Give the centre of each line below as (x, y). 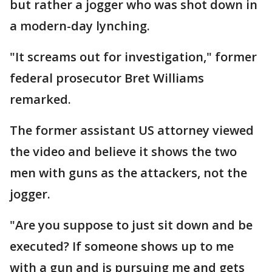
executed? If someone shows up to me (122, 246)
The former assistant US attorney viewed (132, 131)
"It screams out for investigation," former (133, 57)
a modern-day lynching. (80, 26)
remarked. (40, 100)
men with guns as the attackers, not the (128, 173)
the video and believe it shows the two (123, 152)
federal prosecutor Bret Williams (107, 78)
